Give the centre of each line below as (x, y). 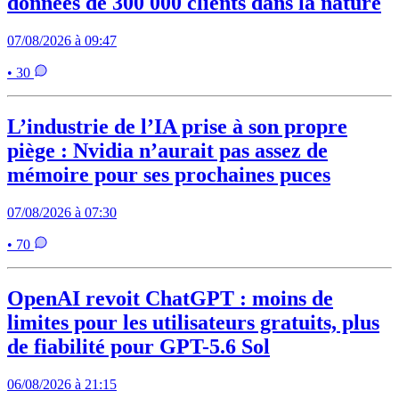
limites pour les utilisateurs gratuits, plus (193, 322)
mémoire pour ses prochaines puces (169, 175)
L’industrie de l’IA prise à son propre (177, 127)
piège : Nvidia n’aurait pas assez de (167, 151)
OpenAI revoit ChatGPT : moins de (170, 298)
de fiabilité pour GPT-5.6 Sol (138, 346)
